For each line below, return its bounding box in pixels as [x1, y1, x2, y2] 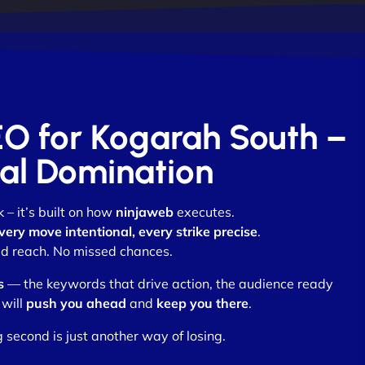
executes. [173, 204, 235, 221]
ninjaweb [115, 204, 174, 221]
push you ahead [25, 295, 126, 312]
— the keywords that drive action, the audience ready [3, 275, 333, 292]
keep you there [156, 295, 248, 312]
